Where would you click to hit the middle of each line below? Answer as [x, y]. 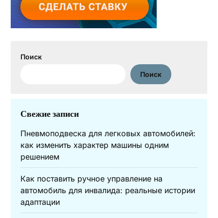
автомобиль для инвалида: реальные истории [108, 190]
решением [40, 157]
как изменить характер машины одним [95, 145]
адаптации [40, 202]
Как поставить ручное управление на [92, 179]
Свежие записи [50, 114]
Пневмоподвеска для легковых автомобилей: [108, 133]
